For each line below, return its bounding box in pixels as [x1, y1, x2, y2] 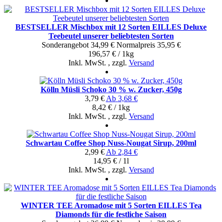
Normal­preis [116, 40, 155, 49]
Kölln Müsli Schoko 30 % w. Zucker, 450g [40, 85, 182, 94]
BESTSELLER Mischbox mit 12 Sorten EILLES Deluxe [15, 22, 207, 31]
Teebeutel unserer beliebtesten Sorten [48, 31, 174, 40]
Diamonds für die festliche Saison [55, 210, 166, 219]
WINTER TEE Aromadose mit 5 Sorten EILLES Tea [20, 201, 202, 210]
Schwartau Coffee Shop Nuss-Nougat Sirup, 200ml [26, 138, 196, 147]
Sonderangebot [41, 40, 89, 49]
